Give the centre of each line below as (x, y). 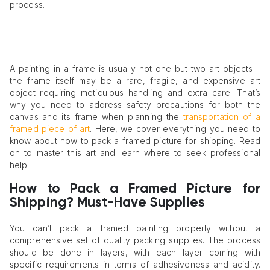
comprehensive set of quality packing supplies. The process (135, 240)
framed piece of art (50, 129)
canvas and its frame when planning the (96, 117)
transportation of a (221, 117)
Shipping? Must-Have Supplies (107, 203)
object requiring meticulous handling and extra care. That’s (135, 93)
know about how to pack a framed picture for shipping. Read (135, 141)
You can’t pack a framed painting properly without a (135, 228)
